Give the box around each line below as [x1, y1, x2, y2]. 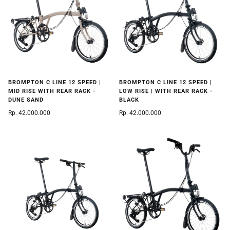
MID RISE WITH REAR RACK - [8, 88, 95, 95]
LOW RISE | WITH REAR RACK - [119, 88, 213, 95]
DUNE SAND [8, 97, 44, 104]
